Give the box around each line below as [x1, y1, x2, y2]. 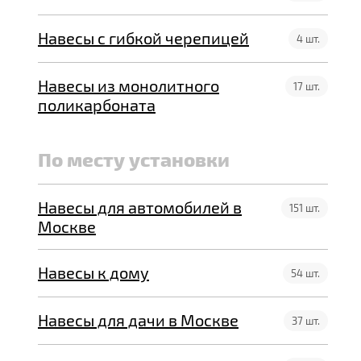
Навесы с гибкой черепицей [38, 28, 249, 48]
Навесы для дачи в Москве [38, 310, 239, 330]
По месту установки [38, 147, 230, 170]
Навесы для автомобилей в [38, 197, 242, 217]
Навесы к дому [38, 263, 149, 282]
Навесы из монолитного [38, 76, 219, 95]
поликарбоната [38, 95, 156, 114]
